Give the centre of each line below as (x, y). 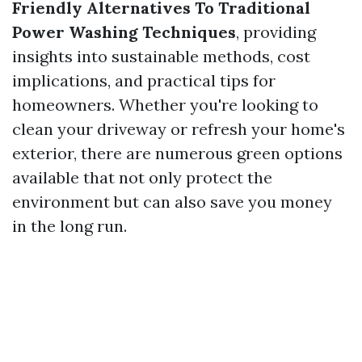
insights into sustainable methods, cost (161, 56)
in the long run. (69, 226)
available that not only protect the (142, 177)
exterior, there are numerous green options (177, 153)
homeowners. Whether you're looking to (165, 105)
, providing (276, 32)
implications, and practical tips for (144, 80)
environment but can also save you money (172, 202)
